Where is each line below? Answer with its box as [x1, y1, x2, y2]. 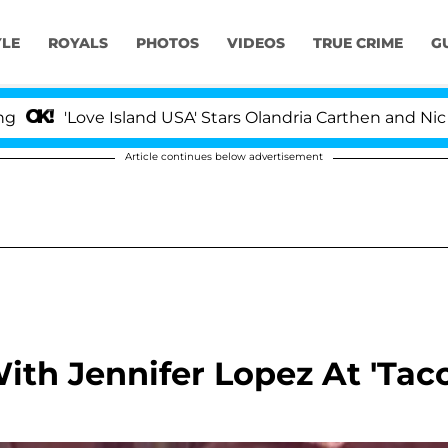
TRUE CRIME [312, 34, 403, 53]
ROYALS [47, 34, 108, 53]
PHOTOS [135, 34, 199, 53]
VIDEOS [226, 34, 285, 53]
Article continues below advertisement [125, 150, 323, 163]
